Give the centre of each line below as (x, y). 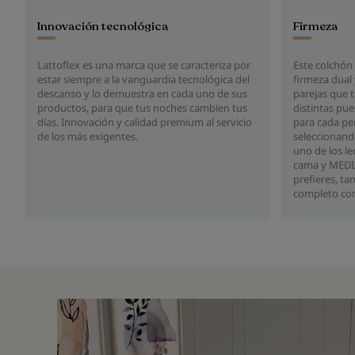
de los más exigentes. (88, 137)
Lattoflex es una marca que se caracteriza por (144, 65)
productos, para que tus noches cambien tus (142, 108)
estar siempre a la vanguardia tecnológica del (143, 80)
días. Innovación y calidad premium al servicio (145, 122)
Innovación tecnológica (103, 27)
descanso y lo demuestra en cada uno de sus (142, 94)
